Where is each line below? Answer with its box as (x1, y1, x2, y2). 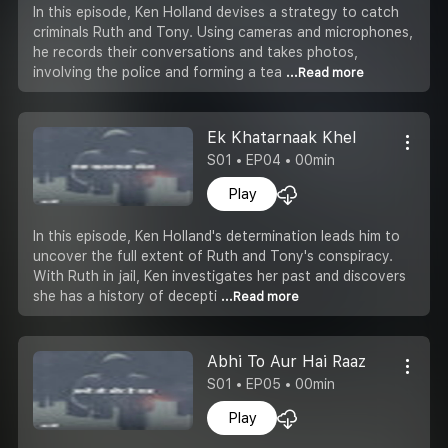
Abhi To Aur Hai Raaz (207, 351, 367, 371)
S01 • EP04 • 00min (207, 151, 336, 168)
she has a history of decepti (33, 287, 221, 304)
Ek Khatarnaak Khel (207, 127, 357, 147)
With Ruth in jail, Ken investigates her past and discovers (33, 267, 406, 284)
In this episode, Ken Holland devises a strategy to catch (33, 3, 399, 20)
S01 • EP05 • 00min (207, 375, 336, 392)
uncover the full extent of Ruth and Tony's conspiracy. (33, 247, 393, 264)
